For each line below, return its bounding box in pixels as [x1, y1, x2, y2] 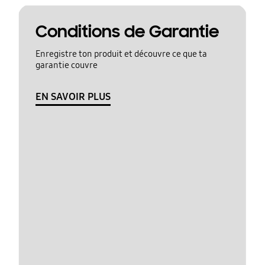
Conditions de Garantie [35, 21, 219, 42]
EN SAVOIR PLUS [35, 91, 111, 104]
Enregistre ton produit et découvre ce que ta [35, 48, 207, 59]
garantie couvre [35, 59, 98, 70]
